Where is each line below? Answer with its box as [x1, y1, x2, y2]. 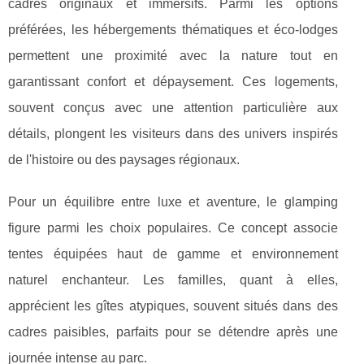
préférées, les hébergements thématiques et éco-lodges [8, 22, 338, 37]
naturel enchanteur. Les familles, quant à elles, [8, 272, 338, 287]
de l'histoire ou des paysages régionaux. [8, 152, 240, 167]
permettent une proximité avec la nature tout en [8, 48, 338, 63]
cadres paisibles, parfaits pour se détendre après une [8, 324, 338, 339]
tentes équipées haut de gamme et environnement [8, 246, 338, 261]
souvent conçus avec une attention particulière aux [8, 100, 338, 115]
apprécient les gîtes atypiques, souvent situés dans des [8, 298, 338, 313]
